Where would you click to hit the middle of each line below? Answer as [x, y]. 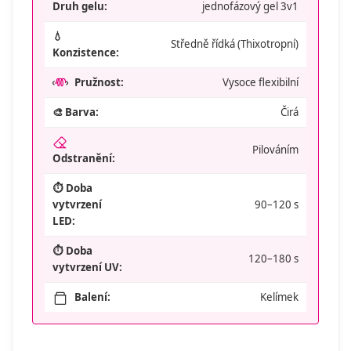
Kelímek [279, 297]
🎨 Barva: [76, 112]
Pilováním [275, 149]
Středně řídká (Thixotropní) [235, 43]
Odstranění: [84, 158]
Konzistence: [86, 52]
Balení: [92, 297]
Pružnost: [99, 82]
